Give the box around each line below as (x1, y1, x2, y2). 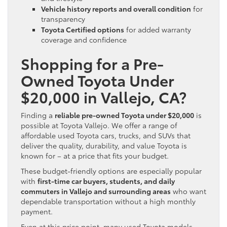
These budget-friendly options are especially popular (21, 165, 202, 176)
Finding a (21, 109, 55, 120)
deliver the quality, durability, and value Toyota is (21, 140, 187, 150)
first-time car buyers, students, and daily (37, 175, 175, 186)
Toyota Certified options (41, 24, 124, 34)
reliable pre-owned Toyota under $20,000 (55, 109, 194, 120)
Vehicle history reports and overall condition (41, 3, 191, 14)
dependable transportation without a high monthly (21, 196, 196, 206)
